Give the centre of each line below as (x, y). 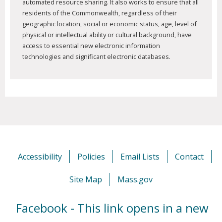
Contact (189, 157)
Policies (91, 157)
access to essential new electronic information (91, 46)
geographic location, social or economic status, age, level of (110, 24)
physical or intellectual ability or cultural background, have (107, 35)
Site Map (86, 180)
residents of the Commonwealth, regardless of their (100, 13)
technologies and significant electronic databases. (96, 57)
